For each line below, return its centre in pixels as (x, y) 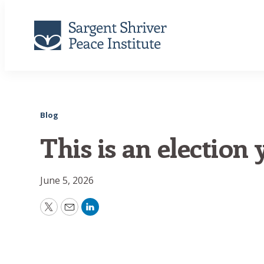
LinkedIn (111, 212)
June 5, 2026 (67, 180)
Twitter (67, 212)
